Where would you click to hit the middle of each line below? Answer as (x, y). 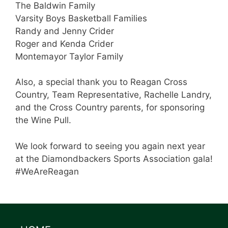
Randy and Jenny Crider (65, 31)
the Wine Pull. (43, 120)
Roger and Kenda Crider (64, 44)
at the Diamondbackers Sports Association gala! (114, 159)
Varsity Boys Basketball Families (81, 18)
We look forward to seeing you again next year (110, 146)
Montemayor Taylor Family (69, 56)
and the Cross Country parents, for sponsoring (110, 108)
